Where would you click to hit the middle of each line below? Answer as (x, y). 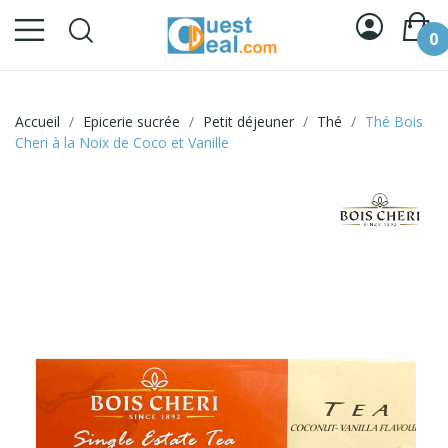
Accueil (37, 122)
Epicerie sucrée (131, 122)
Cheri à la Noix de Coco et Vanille (122, 143)
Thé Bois (394, 122)
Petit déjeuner (248, 122)
